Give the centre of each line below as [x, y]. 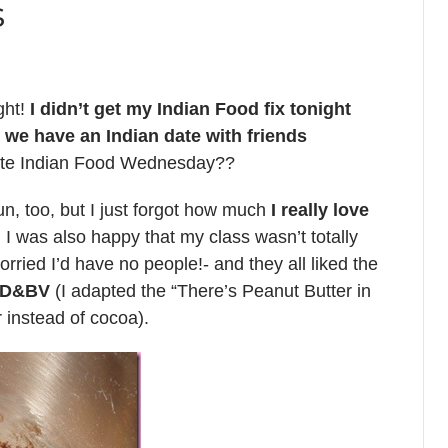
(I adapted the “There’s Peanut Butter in [210, 291]
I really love [320, 210]
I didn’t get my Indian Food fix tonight [190, 109]
